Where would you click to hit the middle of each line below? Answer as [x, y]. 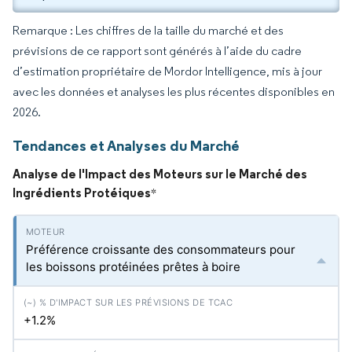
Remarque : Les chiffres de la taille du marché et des [148, 30]
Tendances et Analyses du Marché [126, 145]
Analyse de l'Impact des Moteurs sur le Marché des [160, 174]
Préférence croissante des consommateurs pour [161, 249]
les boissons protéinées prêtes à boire [133, 267]
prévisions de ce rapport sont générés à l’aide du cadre [157, 51]
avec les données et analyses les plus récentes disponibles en [174, 92]
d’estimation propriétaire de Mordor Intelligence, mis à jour [167, 71]
